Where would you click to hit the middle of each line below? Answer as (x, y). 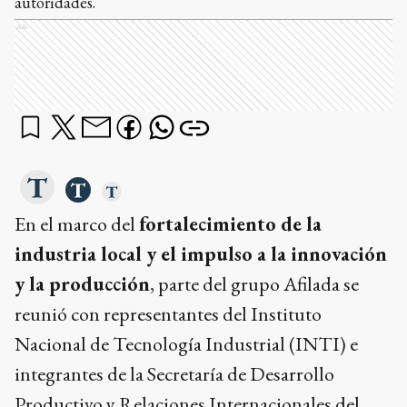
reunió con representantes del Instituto (168, 314)
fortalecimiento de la (230, 224)
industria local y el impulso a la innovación (201, 254)
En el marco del (77, 224)
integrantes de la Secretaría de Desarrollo (174, 374)
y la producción (82, 284)
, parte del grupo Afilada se (254, 284)
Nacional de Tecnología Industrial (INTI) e (186, 344)
